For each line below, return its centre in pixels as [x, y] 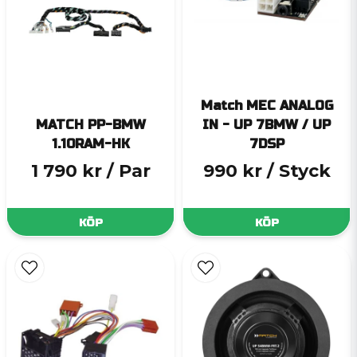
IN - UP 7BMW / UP [267, 125]
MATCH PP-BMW [90, 125]
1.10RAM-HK [90, 144]
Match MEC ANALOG [267, 106]
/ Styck [298, 171]
